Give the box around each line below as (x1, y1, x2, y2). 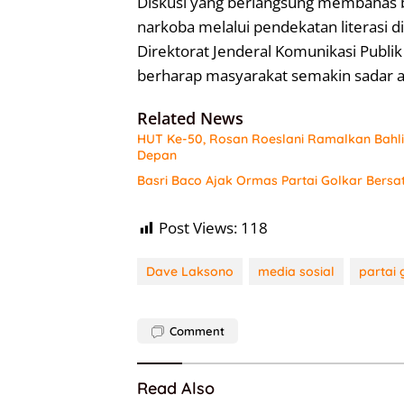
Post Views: (159, 217, 237, 239)
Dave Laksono (146, 263, 234, 280)
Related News (137, 107, 243, 130)
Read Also (137, 378, 215, 399)
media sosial (258, 263, 335, 280)
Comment (170, 324, 225, 339)
